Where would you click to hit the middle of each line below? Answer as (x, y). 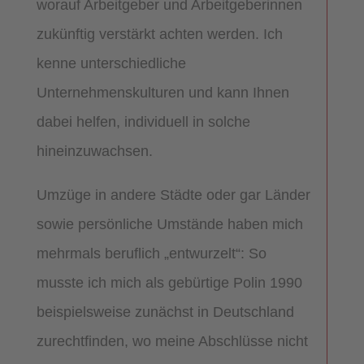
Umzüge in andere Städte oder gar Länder (173, 195)
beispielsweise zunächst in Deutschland (165, 312)
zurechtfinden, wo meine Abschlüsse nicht (172, 341)
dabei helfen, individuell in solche (143, 121)
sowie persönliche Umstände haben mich (169, 224)
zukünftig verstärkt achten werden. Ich (159, 34)
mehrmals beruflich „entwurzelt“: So (151, 253)
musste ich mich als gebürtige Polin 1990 (169, 282)
